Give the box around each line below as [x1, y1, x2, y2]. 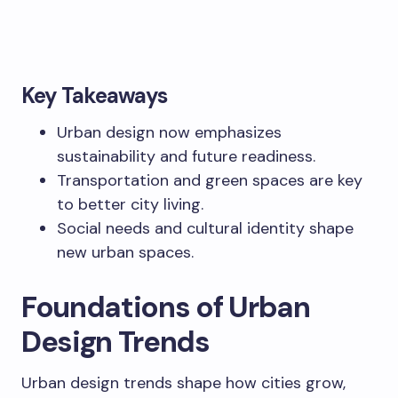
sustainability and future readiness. [57, 145, 315, 167]
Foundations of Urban [21, 287, 310, 326]
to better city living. [57, 193, 203, 215]
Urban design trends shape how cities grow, [21, 371, 346, 394]
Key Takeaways [21, 81, 168, 109]
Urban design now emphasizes [57, 121, 282, 143]
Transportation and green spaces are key [57, 169, 362, 191]
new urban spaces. [57, 241, 194, 263]
